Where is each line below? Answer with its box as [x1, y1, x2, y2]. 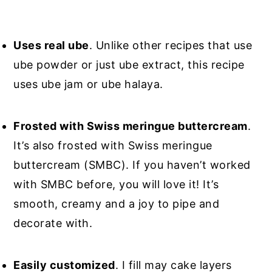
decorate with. [13, 216, 93, 229]
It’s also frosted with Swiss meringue [13, 138, 212, 152]
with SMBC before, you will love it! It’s [13, 177, 219, 191]
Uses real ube [13, 38, 89, 52]
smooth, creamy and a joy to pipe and [13, 197, 220, 210]
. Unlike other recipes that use [89, 38, 253, 52]
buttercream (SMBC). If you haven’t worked [13, 158, 251, 171]
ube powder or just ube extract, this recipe [13, 58, 245, 71]
